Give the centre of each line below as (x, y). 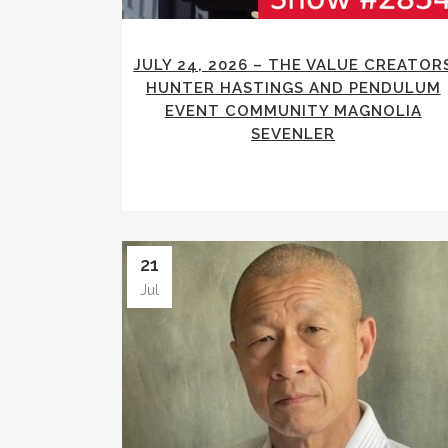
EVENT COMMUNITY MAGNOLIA (293, 111)
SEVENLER (293, 134)
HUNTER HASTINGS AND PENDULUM (293, 88)
